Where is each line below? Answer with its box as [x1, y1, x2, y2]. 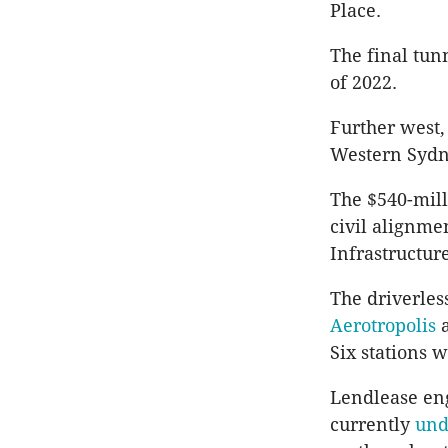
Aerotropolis [330, 315, 436, 337]
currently [330, 414, 415, 436]
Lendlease [330, 387, 418, 409]
